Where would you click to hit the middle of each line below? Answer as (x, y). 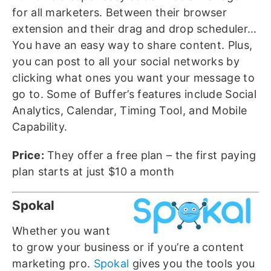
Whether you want (61, 231)
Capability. (40, 127)
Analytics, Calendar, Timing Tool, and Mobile (130, 111)
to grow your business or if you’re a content (128, 247)
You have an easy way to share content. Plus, (132, 45)
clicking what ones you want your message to (133, 78)
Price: (28, 155)
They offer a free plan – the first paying (150, 155)
